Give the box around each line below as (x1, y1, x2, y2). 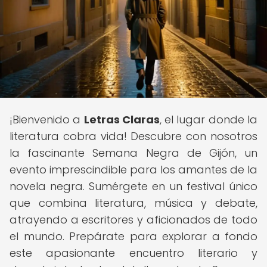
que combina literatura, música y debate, (10, 195, 257, 210)
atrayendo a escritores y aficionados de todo (10, 212, 257, 227)
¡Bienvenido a (10, 112, 84, 127)
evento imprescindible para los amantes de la (10, 162, 257, 177)
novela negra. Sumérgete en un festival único (10, 179, 257, 194)
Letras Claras (83, 112, 160, 127)
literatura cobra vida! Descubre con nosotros (10, 129, 257, 144)
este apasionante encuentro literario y (10, 246, 257, 260)
